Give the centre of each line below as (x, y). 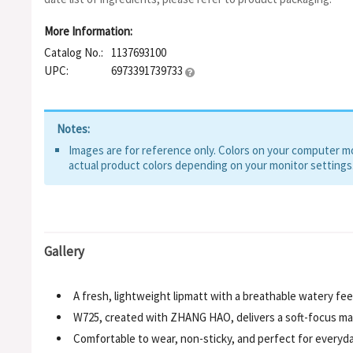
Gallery (64, 251)
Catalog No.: (74, 52)
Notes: (73, 129)
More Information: (88, 31)
